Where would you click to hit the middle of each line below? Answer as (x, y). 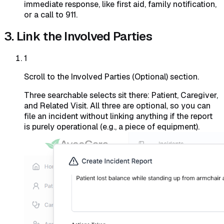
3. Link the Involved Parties (78, 36)
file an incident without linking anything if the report (118, 116)
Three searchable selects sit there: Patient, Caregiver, (121, 95)
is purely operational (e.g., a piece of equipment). (112, 126)
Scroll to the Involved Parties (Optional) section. (111, 76)
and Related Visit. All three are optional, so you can (117, 105)
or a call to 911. (51, 15)
